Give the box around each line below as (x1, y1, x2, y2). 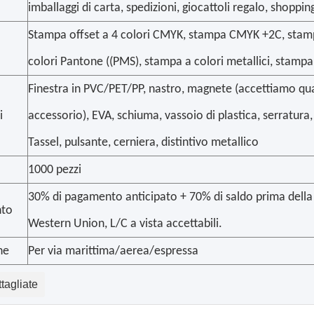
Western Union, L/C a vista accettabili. (28, 217, 222, 231)
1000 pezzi (28, 163, 81, 177)
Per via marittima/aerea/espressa (28, 245, 198, 258)
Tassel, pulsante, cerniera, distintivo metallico (28, 136, 259, 149)
